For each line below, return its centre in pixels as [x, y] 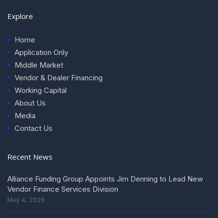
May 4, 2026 [26, 200]
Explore [20, 16]
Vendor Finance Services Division [63, 189]
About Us [30, 103]
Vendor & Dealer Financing [59, 77]
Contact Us [34, 128]
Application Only [41, 52]
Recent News [30, 156]
